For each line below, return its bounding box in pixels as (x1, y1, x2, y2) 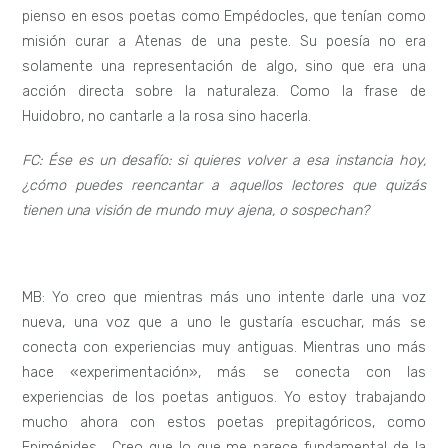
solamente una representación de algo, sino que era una (22, 57, 426, 75)
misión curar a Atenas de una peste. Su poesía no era (22, 32, 426, 50)
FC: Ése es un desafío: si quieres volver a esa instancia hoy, (22, 151, 426, 169)
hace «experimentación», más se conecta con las (22, 363, 426, 381)
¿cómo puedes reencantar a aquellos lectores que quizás (22, 176, 426, 194)
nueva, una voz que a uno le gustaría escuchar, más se (22, 313, 426, 331)
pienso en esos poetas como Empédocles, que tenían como (22, 7, 426, 25)
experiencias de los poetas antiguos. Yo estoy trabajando (22, 388, 426, 406)
